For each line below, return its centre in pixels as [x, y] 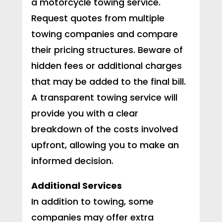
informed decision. [72, 161]
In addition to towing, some [92, 202]
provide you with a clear [84, 113]
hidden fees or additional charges [106, 66]
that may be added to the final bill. [108, 82]
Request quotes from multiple [98, 18]
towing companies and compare [104, 34]
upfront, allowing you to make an [105, 145]
